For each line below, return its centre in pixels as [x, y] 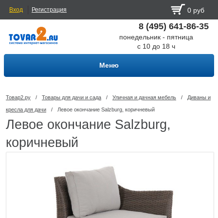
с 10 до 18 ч [156, 46]
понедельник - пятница [156, 37]
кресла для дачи [26, 109]
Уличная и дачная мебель [144, 97]
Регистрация [49, 10]
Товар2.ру [18, 97]
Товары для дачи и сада [72, 97]
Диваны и [199, 97]
